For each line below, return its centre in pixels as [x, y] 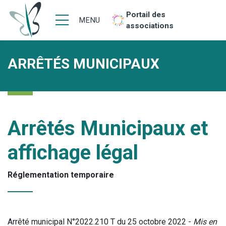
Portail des [146, 15]
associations [150, 26]
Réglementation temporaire [61, 175]
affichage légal [73, 153]
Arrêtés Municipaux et [108, 128]
